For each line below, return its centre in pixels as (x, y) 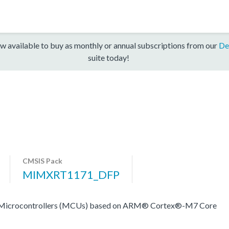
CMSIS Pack (42, 161)
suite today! (108, 57)
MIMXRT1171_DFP (71, 174)
